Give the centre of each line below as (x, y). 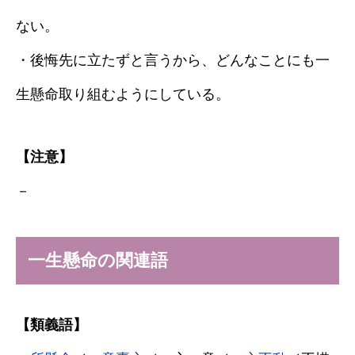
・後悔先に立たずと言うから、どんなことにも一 (173, 60)
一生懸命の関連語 (98, 260)
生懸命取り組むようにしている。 (123, 94)
